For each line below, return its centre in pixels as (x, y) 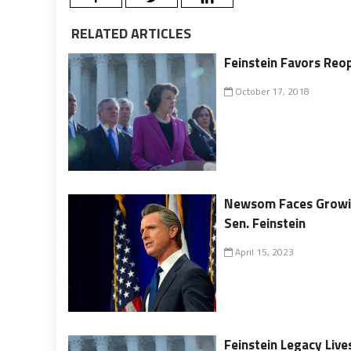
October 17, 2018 (271, 91)
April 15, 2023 (264, 251)
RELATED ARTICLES (130, 33)
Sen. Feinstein (265, 223)
